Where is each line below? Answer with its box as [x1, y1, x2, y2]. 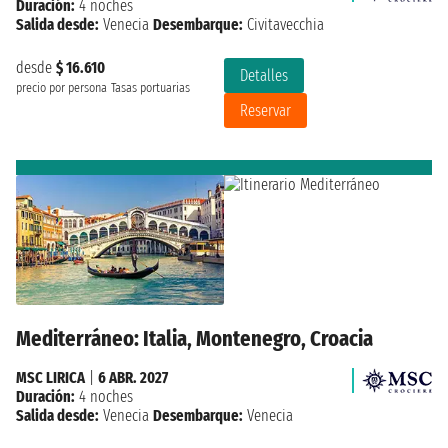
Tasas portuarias [111, 80, 190, 97]
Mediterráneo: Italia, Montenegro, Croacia [16, 324, 373, 352]
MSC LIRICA [16, 367, 85, 387]
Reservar [240, 101, 291, 121]
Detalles [240, 66, 288, 86]
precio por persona [16, 80, 107, 97]
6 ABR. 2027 [98, 367, 168, 387]
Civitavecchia [243, 15, 324, 35]
